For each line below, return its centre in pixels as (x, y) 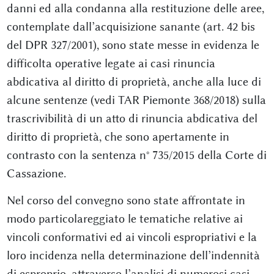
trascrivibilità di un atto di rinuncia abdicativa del (132, 118)
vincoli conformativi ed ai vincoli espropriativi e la (131, 237)
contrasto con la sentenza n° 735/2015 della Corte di (136, 155)
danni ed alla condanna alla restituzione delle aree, (135, 8)
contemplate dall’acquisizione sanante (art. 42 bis (131, 27)
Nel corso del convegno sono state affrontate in (126, 200)
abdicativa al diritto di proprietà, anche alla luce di (134, 82)
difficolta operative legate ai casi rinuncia (111, 63)
